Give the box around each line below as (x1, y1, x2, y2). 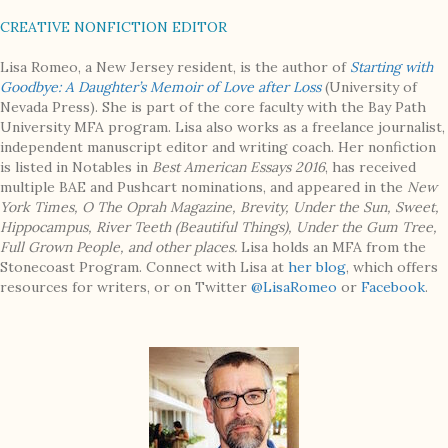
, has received (325, 158, 416, 177)
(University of (325, 78, 417, 97)
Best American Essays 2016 (152, 158, 325, 177)
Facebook (361, 278, 425, 297)
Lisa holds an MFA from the (241, 238, 426, 257)
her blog (288, 258, 346, 277)
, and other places (120, 238, 234, 257)
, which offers (346, 258, 438, 277)
